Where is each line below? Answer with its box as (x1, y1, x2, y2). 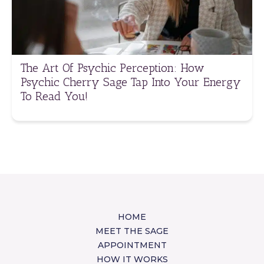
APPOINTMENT (97, 239, 167, 250)
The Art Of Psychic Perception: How (21, 60, 204, 75)
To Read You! (21, 88, 88, 103)
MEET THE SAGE (95, 225, 169, 236)
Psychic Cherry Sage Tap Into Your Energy (21, 74, 241, 89)
